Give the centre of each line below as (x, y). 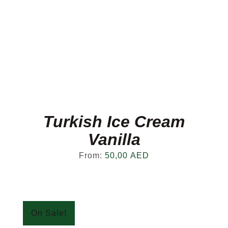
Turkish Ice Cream (114, 122)
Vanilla (114, 139)
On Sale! (49, 213)
